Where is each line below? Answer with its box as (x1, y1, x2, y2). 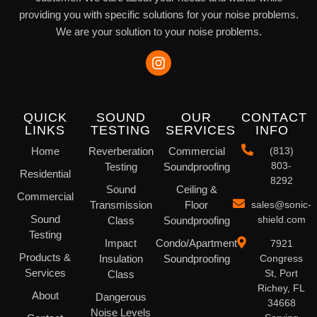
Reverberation (88, 145, 154, 158)
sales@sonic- (251, 199, 312, 211)
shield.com (257, 214, 306, 226)
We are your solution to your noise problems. (55, 25, 262, 38)
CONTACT (241, 110, 307, 125)
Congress (260, 253, 304, 265)
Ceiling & (175, 183, 217, 196)
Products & (19, 251, 71, 264)
